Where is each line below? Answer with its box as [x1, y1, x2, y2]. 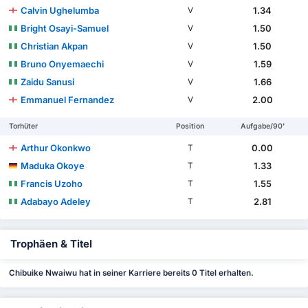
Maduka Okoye [21, 159, 85, 171]
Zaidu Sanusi [21, 76, 75, 87]
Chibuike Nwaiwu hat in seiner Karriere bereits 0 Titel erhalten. [9, 267, 254, 278]
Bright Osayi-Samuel [21, 22, 109, 34]
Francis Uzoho [21, 177, 83, 189]
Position [176, 121, 205, 131]
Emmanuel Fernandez [21, 93, 115, 105]
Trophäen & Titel [10, 237, 92, 250]
